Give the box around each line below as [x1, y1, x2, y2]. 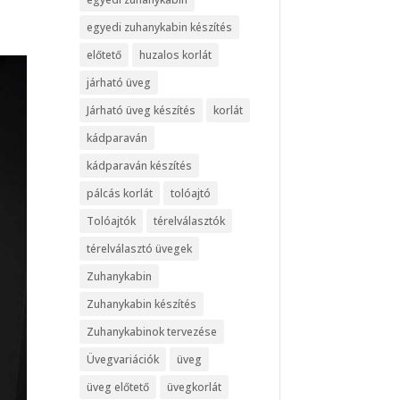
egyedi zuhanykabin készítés [87, 20, 233, 36]
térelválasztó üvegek [87, 241, 193, 257]
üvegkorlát [167, 379, 222, 396]
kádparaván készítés [87, 158, 193, 174]
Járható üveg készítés [87, 103, 196, 119]
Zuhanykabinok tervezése [87, 324, 218, 340]
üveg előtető [87, 379, 150, 396]
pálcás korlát [87, 186, 154, 202]
